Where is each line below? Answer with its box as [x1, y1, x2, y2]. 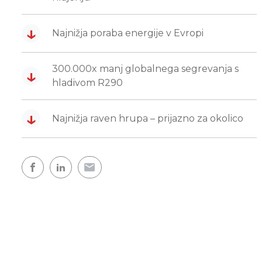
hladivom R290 [52, 77, 123, 88]
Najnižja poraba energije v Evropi [52, 27, 204, 39]
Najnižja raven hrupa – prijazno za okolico [52, 113, 243, 124]
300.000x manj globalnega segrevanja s [52, 63, 239, 74]
